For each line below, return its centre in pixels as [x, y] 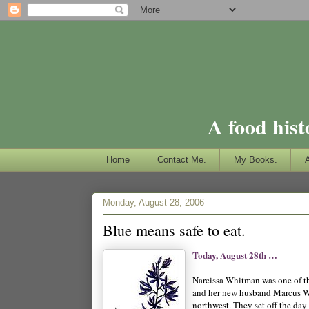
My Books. [255, 159]
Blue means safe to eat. [174, 230]
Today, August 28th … [235, 255]
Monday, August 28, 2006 [153, 203]
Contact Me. [181, 159]
